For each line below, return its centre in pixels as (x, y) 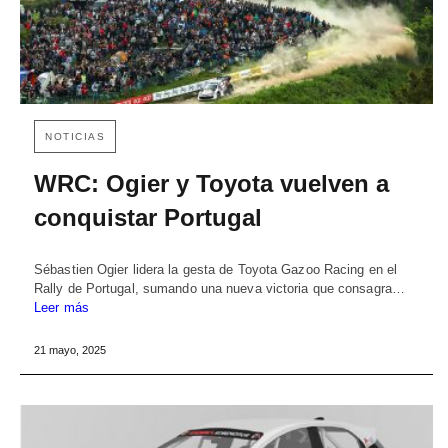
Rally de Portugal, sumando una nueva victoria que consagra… (219, 288)
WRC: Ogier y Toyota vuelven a (211, 183)
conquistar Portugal (148, 217)
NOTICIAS (75, 136)
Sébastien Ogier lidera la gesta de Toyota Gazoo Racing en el (216, 269)
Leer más (61, 307)
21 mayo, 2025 (70, 349)
